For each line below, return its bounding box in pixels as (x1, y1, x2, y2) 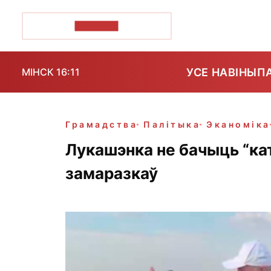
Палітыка (143, 119, 201, 129)
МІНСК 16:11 (22, 66, 80, 78)
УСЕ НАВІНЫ (186, 65, 257, 79)
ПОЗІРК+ (74, 21, 119, 31)
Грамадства (65, 119, 138, 129)
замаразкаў (65, 164, 158, 183)
